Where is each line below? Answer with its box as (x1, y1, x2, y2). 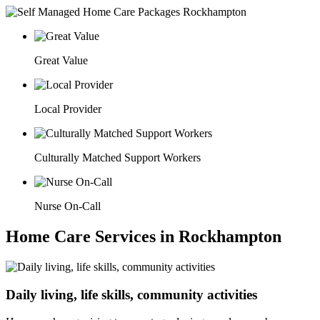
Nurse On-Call (34, 200, 101, 212)
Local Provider (34, 103, 101, 115)
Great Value (34, 54, 88, 66)
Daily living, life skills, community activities (6, 286, 257, 302)
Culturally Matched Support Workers (34, 151, 201, 164)
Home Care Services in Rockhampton (6, 226, 281, 246)
